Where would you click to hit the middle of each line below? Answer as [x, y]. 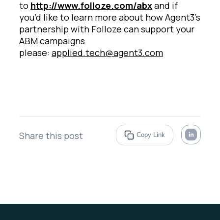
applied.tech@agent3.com [107, 52]
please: [35, 52]
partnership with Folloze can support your [107, 29]
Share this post [51, 136]
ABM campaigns [52, 41]
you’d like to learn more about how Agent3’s [110, 17]
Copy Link [151, 135]
